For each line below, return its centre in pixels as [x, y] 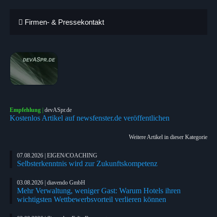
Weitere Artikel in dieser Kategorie [168, 137]
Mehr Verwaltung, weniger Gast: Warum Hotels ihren [99, 190]
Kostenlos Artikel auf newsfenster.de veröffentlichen [90, 118]
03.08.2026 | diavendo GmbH [51, 182]
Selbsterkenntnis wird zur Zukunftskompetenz [87, 163]
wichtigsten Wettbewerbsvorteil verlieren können [92, 199]
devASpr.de [58, 110]
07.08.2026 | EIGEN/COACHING [57, 155]
